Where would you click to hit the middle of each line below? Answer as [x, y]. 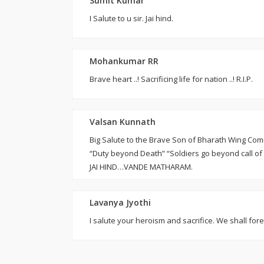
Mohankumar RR [124, 61]
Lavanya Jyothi [120, 202]
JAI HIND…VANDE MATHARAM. [141, 167]
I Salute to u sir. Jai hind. [131, 18]
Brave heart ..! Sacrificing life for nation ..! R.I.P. [171, 79]
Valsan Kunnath [123, 122]
